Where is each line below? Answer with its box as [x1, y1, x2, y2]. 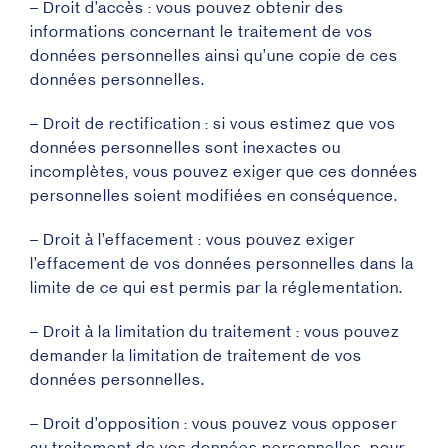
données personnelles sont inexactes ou [30, 138, 341, 157]
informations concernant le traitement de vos [30, 22, 373, 41]
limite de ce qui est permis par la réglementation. [30, 278, 403, 297]
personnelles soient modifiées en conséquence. [30, 186, 398, 205]
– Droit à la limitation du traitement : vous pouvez [30, 322, 400, 341]
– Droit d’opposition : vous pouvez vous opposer [30, 414, 397, 433]
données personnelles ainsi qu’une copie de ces [30, 46, 398, 65]
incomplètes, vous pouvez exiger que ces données [30, 162, 418, 181]
